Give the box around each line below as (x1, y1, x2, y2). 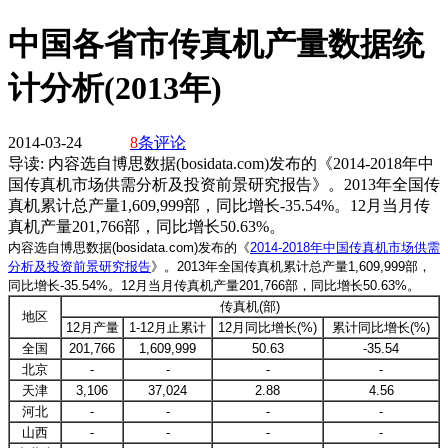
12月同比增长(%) (218, 319, 317, 335)
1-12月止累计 (129, 319, 206, 335)
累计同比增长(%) (332, 319, 430, 335)
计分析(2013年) (8, 70, 222, 107)
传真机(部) (220, 298, 280, 314)
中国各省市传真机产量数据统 (8, 26, 424, 63)
